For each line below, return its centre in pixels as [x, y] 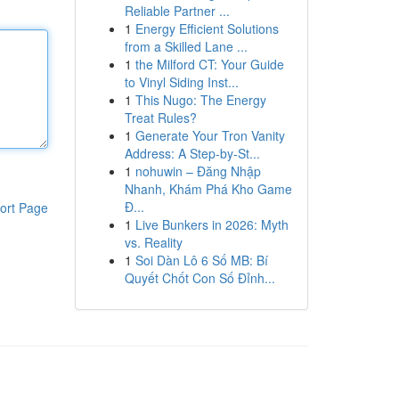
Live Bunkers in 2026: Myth [212, 224]
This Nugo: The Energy [200, 100]
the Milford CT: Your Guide [209, 64]
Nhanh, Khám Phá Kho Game [208, 189]
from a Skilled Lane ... [186, 46]
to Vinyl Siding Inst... [181, 82]
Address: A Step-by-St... [192, 153]
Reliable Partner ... [177, 11]
